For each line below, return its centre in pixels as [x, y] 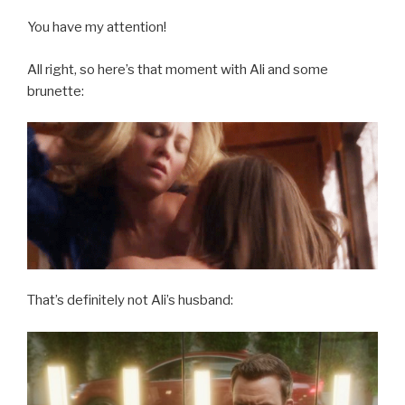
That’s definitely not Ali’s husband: [130, 301]
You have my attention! [97, 27]
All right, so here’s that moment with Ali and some [178, 69]
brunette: [56, 91]
